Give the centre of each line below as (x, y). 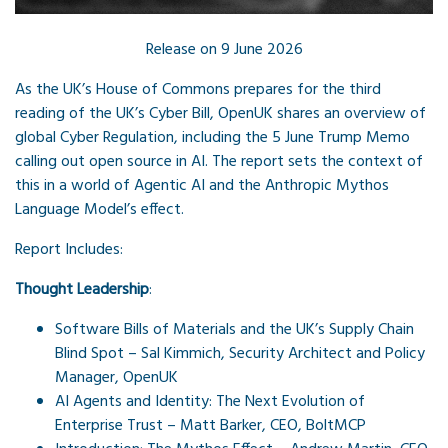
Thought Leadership (82, 290)
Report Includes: (69, 250)
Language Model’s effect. (99, 210)
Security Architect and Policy (327, 354)
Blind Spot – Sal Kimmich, (142, 354)
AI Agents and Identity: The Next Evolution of (210, 402)
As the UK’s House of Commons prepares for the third (198, 90)
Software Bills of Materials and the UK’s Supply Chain (234, 330)
